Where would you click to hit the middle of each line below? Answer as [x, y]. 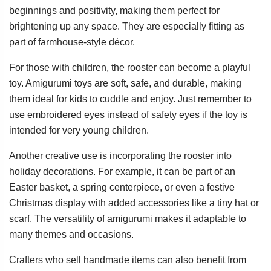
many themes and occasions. [71, 234]
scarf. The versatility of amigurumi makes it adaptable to [128, 218]
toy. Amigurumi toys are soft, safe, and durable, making [125, 83]
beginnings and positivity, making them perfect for [114, 10]
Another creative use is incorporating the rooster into [120, 155]
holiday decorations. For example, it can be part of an [122, 171]
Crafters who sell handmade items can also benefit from [128, 260]
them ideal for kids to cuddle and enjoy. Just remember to [130, 99]
